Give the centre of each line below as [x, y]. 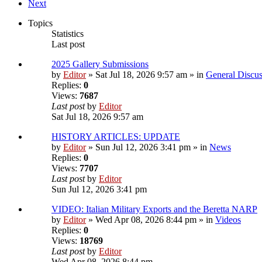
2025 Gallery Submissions [100, 64]
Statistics [68, 34]
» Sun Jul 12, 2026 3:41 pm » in [148, 147]
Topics [40, 23]
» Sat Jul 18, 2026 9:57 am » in [146, 75]
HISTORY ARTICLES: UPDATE [116, 137]
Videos [228, 220]
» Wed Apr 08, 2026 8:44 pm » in [151, 220]
